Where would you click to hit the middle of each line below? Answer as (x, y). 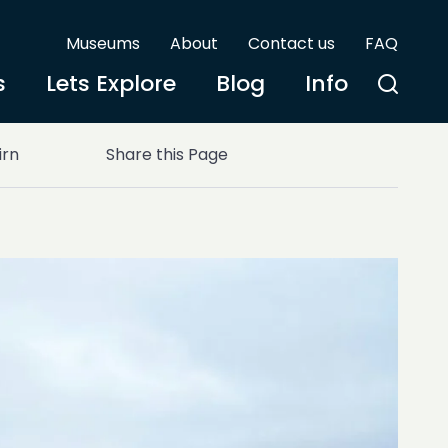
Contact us (291, 43)
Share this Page (167, 154)
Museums (103, 43)
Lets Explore (111, 83)
